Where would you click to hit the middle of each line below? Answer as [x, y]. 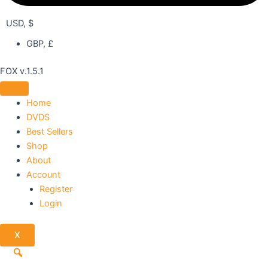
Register [56, 189]
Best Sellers [49, 131]
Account [43, 174]
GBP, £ [39, 43]
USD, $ [20, 23]
